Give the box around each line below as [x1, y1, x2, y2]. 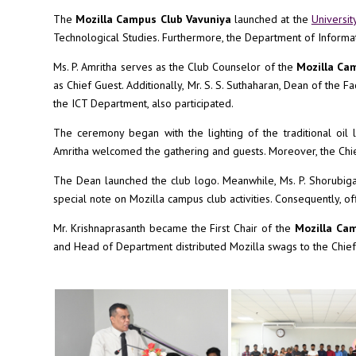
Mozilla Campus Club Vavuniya [75, 11, 231, 26]
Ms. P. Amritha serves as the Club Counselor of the [53, 59, 296, 74]
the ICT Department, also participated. [53, 95, 234, 110]
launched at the [230, 11, 311, 26]
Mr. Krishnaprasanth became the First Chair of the [53, 220, 295, 235]
